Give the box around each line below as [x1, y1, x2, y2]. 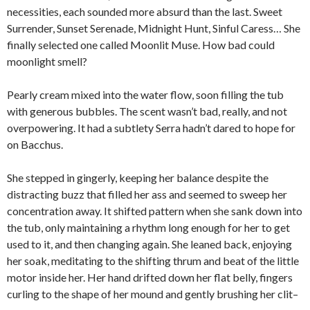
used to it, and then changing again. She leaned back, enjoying [7, 237, 292, 251]
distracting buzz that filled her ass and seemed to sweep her [7, 188, 287, 201]
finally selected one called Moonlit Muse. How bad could [7, 38, 275, 52]
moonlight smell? [7, 55, 87, 69]
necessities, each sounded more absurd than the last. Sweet [7, 5, 282, 19]
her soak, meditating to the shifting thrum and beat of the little [7, 254, 299, 268]
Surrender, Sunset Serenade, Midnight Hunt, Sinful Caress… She [7, 21, 300, 35]
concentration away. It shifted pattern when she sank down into [7, 204, 302, 218]
